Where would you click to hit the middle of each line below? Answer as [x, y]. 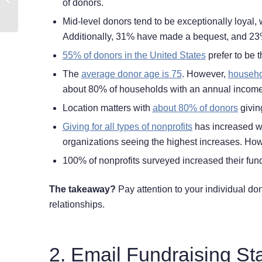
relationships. [78, 205]
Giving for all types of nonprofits [127, 127]
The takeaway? [83, 189]
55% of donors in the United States [134, 56]
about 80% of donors [195, 108]
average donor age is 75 [131, 74]
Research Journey [51, 12]
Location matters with [107, 108]
